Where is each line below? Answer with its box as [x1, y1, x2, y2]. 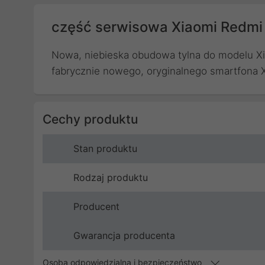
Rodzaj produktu [73, 172, 148, 183]
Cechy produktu [43, 112, 138, 127]
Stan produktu [73, 143, 137, 154]
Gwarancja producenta [73, 230, 175, 241]
